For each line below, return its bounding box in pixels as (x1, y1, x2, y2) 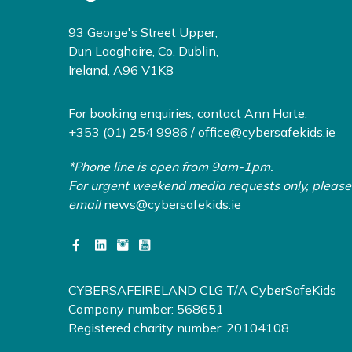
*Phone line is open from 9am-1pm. (68, 159, 273, 175)
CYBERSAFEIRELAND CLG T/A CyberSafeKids (68, 282, 336, 299)
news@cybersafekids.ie (104, 196, 241, 213)
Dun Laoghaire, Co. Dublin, (68, 43, 218, 60)
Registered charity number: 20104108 (68, 320, 289, 336)
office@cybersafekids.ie (198, 124, 335, 141)
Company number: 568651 (68, 301, 224, 317)
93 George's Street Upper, (68, 24, 218, 41)
